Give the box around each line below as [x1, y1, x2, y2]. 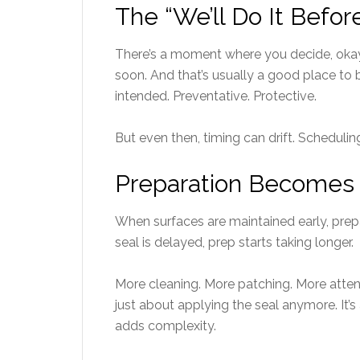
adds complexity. [115, 318, 216, 333]
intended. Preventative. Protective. [115, 88, 317, 104]
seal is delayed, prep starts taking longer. [115, 235, 354, 250]
